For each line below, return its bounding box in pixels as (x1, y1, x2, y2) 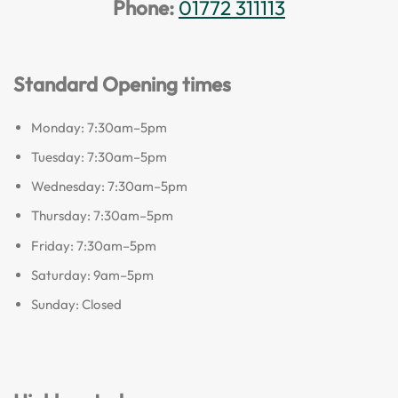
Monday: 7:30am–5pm (30, 119, 167, 137)
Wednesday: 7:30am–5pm (30, 178, 187, 195)
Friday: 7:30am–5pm (30, 236, 156, 254)
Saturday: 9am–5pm (30, 266, 154, 283)
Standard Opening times (13, 70, 231, 97)
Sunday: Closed (30, 295, 122, 313)
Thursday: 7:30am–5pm (30, 207, 173, 225)
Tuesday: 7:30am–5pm (30, 148, 167, 166)
